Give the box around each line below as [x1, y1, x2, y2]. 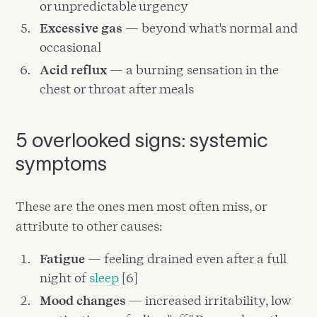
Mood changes [40, 292, 127, 308]
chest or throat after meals [40, 81, 195, 96]
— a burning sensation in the [107, 62, 279, 77]
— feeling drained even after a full [85, 251, 287, 267]
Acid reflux [40, 62, 108, 77]
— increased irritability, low [126, 292, 292, 308]
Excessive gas [40, 21, 123, 36]
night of [40, 270, 90, 286]
